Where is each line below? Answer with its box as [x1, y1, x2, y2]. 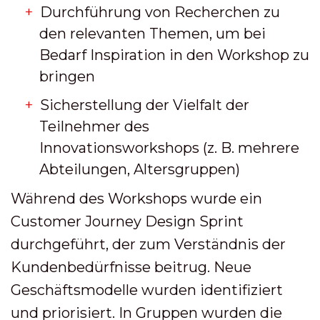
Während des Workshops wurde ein [11, 189, 262, 207]
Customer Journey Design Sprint [11, 212, 244, 230]
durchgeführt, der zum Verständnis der [11, 235, 286, 253]
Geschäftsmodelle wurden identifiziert [11, 281, 283, 299]
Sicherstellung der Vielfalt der [40, 96, 249, 114]
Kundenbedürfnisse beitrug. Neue [11, 258, 251, 276]
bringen [39, 67, 95, 85]
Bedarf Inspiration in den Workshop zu [39, 46, 309, 64]
